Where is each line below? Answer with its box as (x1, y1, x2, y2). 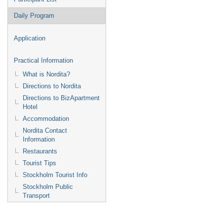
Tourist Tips (23, 159, 56, 167)
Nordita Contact (23, 127, 67, 134)
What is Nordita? (23, 71, 70, 78)
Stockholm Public (23, 183, 73, 190)
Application (14, 35, 45, 42)
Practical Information (14, 57, 73, 64)
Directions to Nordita (23, 82, 81, 90)
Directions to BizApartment (23, 94, 100, 102)
